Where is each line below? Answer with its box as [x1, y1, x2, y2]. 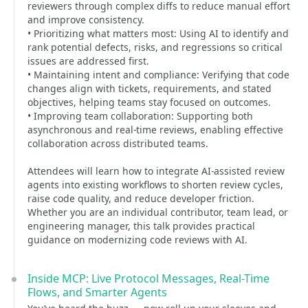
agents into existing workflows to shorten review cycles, [27, 178, 283, 191]
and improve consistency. [27, 13, 144, 26]
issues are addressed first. [27, 54, 149, 67]
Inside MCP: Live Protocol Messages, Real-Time [27, 271, 269, 286]
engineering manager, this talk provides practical [27, 219, 255, 232]
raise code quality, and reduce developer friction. [27, 192, 254, 205]
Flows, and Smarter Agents [27, 285, 167, 300]
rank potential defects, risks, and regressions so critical [27, 41, 283, 54]
